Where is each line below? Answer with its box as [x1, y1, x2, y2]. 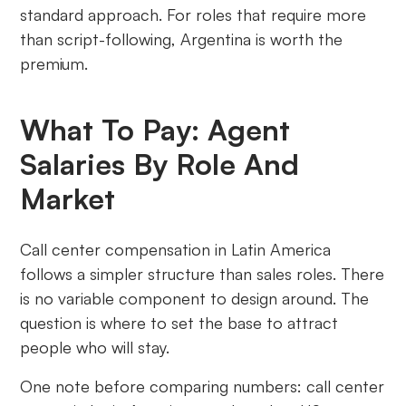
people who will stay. [20, 337, 170, 358]
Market [20, 180, 116, 217]
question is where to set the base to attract [20, 313, 339, 333]
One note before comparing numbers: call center [20, 376, 385, 397]
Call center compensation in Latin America [20, 239, 332, 260]
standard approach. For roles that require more [20, 5, 367, 25]
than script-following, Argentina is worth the [20, 29, 343, 50]
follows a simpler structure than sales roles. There [20, 264, 385, 285]
